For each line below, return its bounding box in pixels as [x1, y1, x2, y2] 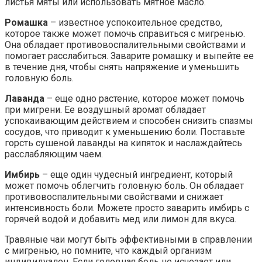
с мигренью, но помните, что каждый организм [5, 245, 212, 257]
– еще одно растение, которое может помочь [44, 93, 244, 105]
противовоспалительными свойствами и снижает [5, 191, 223, 203]
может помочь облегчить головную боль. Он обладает [5, 180, 244, 192]
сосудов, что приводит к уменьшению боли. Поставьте [5, 126, 245, 138]
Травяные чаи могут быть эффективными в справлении [5, 234, 252, 246]
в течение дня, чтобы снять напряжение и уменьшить [5, 61, 239, 73]
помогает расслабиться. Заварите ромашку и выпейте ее [5, 50, 254, 62]
